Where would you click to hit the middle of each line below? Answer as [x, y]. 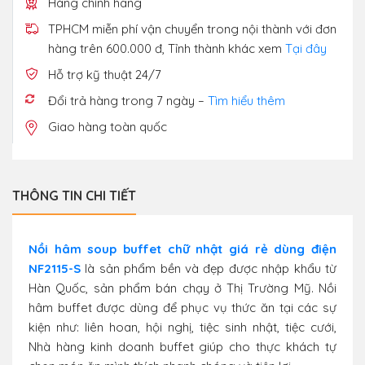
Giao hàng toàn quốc [108, 127]
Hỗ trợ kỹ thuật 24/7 [105, 75]
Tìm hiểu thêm [246, 101]
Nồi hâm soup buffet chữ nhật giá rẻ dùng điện [182, 249]
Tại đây [306, 49]
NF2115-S [55, 269]
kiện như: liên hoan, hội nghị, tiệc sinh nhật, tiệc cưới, [182, 328]
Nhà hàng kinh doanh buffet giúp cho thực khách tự [182, 347]
